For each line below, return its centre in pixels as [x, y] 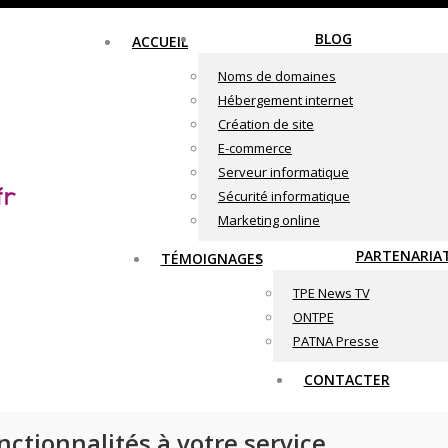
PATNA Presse [335, 341]
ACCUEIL [160, 41]
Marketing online [269, 220]
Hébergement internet [285, 100]
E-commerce [255, 148]
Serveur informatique [283, 172]
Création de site [266, 124]
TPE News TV [331, 293]
